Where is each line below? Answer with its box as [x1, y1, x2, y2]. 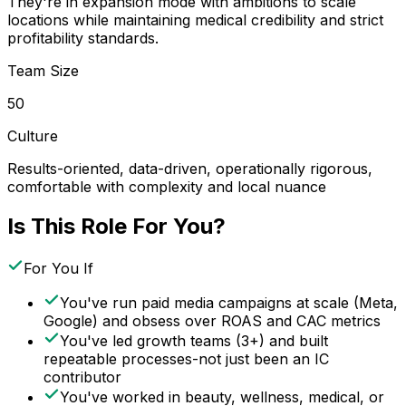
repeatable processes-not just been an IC [43, 350, 329, 369]
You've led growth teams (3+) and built [60, 332, 328, 351]
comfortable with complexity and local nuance [7, 177, 326, 196]
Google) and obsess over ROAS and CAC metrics [43, 312, 381, 331]
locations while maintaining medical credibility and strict [7, 10, 383, 29]
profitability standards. [7, 28, 159, 47]
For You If [24, 259, 93, 278]
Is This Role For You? [7, 213, 226, 240]
